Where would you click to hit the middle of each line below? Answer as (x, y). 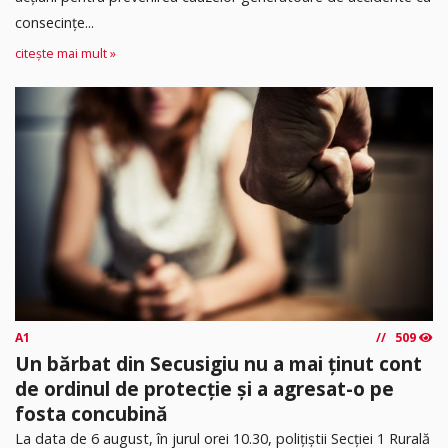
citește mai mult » (65, 53)
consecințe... (54, 23)
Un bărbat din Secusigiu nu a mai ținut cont (218, 363)
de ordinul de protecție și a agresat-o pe (204, 388)
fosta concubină (91, 413)
